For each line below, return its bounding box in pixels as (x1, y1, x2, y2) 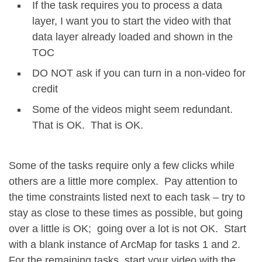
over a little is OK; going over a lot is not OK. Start (9, 223, 246, 235)
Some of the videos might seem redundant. (32, 103, 236, 115)
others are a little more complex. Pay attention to (9, 175, 237, 188)
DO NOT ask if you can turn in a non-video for (32, 67, 246, 79)
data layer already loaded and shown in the (32, 30, 233, 43)
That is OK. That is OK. (32, 119, 143, 131)
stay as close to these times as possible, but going (9, 207, 243, 219)
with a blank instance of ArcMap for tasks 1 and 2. (9, 239, 243, 251)
